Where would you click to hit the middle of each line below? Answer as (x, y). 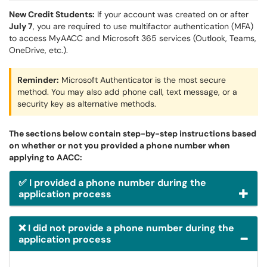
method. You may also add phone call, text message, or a (127, 92)
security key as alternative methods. (87, 104)
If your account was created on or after (172, 14)
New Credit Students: (52, 14)
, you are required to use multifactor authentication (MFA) (143, 26)
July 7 (21, 26)
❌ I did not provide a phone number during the (126, 228)
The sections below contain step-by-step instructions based (133, 133)
